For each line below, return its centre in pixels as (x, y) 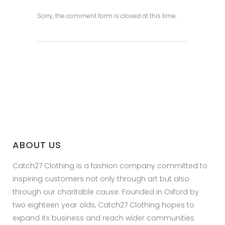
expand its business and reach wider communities (103, 218)
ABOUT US (37, 145)
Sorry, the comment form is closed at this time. (107, 16)
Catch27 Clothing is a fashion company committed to (110, 166)
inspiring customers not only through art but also (101, 179)
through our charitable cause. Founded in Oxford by (106, 192)
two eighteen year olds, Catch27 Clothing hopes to (103, 205)
